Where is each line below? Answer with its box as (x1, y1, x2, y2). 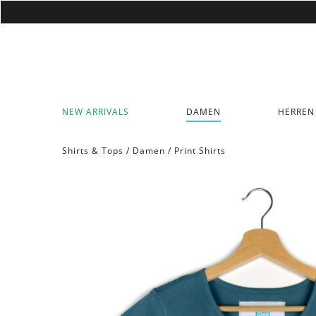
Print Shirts (174, 144, 226, 157)
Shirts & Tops (61, 144, 123, 157)
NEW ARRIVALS (61, 105, 129, 118)
